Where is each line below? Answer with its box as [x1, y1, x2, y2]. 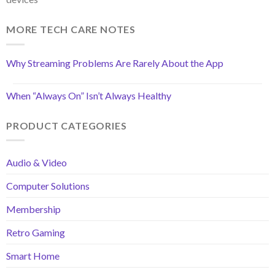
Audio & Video [6, 157, 67, 169]
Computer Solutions [6, 180, 90, 192]
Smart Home [6, 250, 60, 262]
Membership [6, 203, 61, 215]
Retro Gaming [6, 227, 65, 239]
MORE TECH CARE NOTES [6, 23, 136, 36]
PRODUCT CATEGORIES [6, 119, 127, 131]
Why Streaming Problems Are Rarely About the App [6, 56, 223, 69]
